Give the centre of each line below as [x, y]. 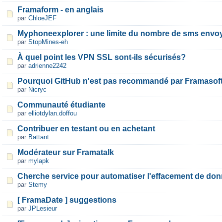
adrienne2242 [47, 66]
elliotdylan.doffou [53, 113]
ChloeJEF [42, 18]
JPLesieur [43, 208]
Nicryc [37, 89]
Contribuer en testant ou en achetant [86, 129]
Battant [39, 137]
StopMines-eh [48, 42]
